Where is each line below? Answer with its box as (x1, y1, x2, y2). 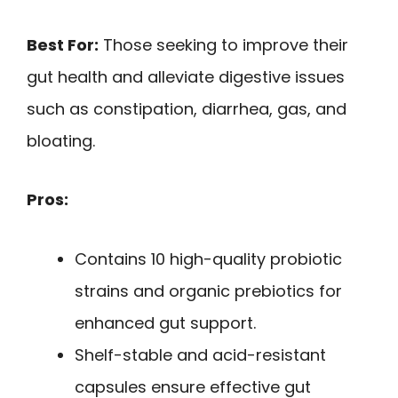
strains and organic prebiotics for (75, 279, 342, 302)
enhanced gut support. (75, 311, 256, 334)
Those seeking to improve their (99, 33, 348, 56)
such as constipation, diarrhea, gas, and (27, 97, 346, 120)
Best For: (27, 33, 99, 56)
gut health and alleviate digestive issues (27, 65, 345, 88)
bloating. (27, 129, 95, 152)
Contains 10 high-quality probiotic (75, 247, 342, 270)
